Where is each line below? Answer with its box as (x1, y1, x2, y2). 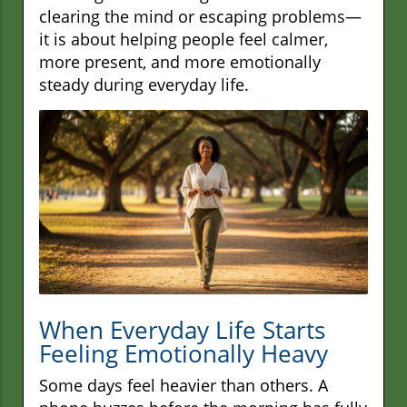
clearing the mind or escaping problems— (39, 5, 362, 27)
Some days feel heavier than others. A (39, 374, 328, 397)
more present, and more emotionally (39, 50, 321, 73)
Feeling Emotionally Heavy (39, 337, 328, 371)
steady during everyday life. (39, 73, 249, 95)
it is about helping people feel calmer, (39, 27, 328, 50)
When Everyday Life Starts (39, 313, 325, 347)
